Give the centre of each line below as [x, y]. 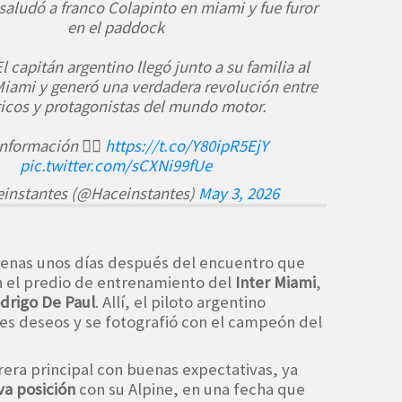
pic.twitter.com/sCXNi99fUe [115, 165]
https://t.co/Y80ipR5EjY [187, 145]
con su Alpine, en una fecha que [190, 389]
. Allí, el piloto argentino [180, 301]
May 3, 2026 [239, 193]
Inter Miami [275, 282]
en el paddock [115, 27]
